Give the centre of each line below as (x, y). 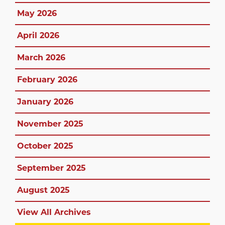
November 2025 (50, 124)
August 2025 (43, 190)
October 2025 (45, 146)
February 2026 (47, 79)
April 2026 (38, 35)
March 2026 (41, 57)
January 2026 (45, 101)
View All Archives (54, 212)
